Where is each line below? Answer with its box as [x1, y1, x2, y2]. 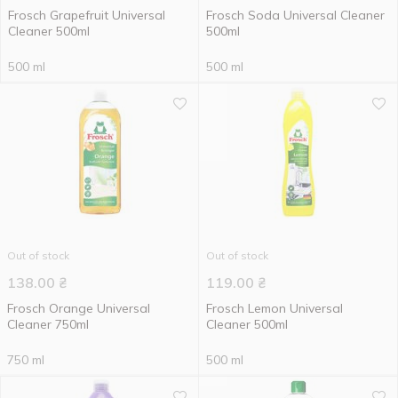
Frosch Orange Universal [7, 300, 150, 316]
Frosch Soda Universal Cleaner [206, 7, 385, 23]
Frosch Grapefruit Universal [8, 7, 165, 23]
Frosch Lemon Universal [206, 300, 343, 316]
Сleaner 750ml [7, 316, 89, 332]
